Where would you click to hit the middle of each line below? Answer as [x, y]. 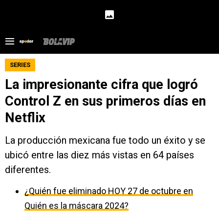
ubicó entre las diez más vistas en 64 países [99, 155]
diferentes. [28, 170]
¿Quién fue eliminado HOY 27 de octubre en [109, 191]
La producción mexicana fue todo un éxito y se [105, 140]
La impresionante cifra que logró [101, 85]
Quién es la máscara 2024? [77, 206]
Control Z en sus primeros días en [105, 101]
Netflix [25, 118]
